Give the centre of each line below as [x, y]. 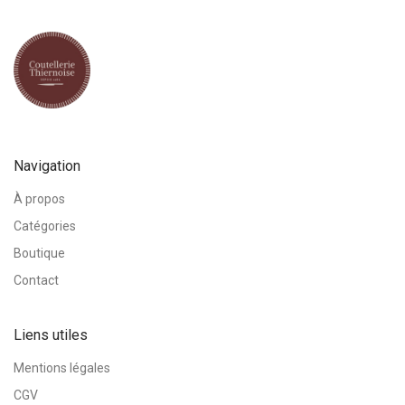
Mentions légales [62, 367]
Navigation [47, 165]
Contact [36, 280]
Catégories [45, 226]
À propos [39, 198]
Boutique [39, 253]
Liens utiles [51, 334]
